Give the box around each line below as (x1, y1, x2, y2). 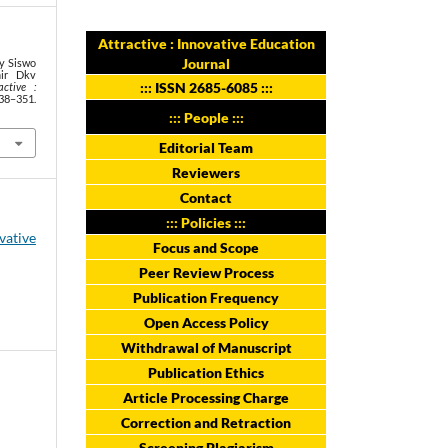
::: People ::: (168, 108, 244, 126)
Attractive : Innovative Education (97, 34, 315, 52)
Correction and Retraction (121, 413, 291, 431)
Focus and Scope (153, 238, 259, 256)
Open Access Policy (143, 313, 269, 331)
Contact (180, 188, 232, 206)
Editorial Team (159, 138, 253, 156)
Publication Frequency (133, 288, 279, 306)
